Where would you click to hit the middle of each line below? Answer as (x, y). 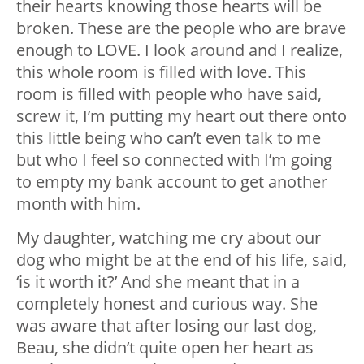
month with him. (78, 204)
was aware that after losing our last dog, (167, 326)
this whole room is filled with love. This (161, 72)
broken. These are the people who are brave (181, 28)
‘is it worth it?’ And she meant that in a (158, 282)
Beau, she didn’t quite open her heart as (165, 348)
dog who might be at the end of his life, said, (182, 260)
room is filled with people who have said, (169, 94)
